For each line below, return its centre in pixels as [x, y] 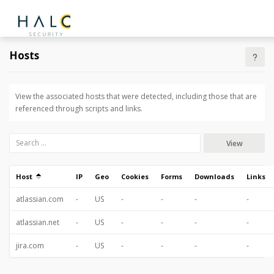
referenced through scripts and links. [79, 109]
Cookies [135, 176]
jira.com [30, 246]
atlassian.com [40, 199]
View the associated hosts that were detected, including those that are [136, 96]
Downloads [214, 176]
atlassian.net [38, 222]
